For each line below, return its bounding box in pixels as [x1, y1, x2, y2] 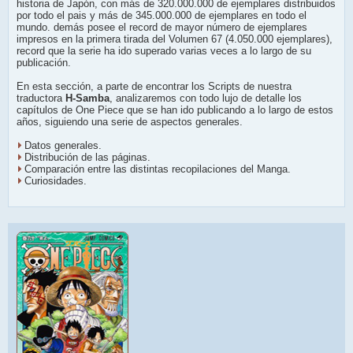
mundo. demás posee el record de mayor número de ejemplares [17, 21, 307, 34]
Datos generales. [24, 139, 102, 152]
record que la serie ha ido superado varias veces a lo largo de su [17, 45, 311, 58]
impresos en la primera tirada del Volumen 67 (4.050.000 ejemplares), [17, 33, 333, 46]
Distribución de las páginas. [24, 151, 150, 164]
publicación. [17, 57, 71, 69]
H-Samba [65, 92, 110, 105]
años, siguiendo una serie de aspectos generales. [17, 116, 243, 128]
